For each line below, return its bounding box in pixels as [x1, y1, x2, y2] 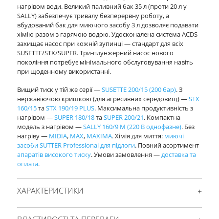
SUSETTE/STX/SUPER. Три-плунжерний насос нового [17, 48, 174, 57]
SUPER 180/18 [54, 113, 94, 122]
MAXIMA [87, 131, 112, 141]
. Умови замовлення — [91, 150, 161, 159]
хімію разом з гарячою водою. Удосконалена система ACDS [17, 29, 197, 39]
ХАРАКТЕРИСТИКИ [17, 185, 84, 197]
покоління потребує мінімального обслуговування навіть [17, 57, 193, 66]
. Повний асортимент [135, 141, 199, 150]
